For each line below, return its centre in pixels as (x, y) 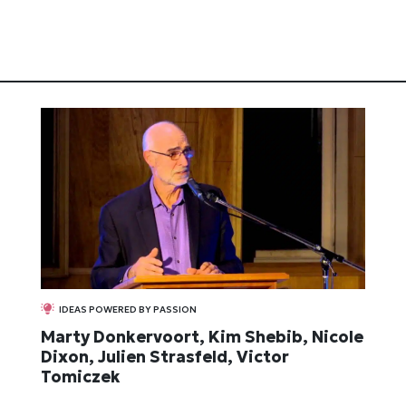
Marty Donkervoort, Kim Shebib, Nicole (203, 337)
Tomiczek (81, 377)
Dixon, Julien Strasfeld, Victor (165, 357)
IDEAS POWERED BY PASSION (128, 310)
